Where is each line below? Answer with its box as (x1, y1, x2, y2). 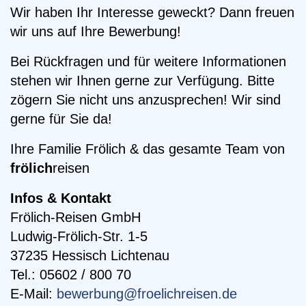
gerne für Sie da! (10, 111, 112, 126)
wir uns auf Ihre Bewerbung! (10, 24, 181, 39)
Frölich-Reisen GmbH (10, 210, 141, 225)
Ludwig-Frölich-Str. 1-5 (10, 229, 148, 244)
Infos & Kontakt (10, 191, 111, 206)
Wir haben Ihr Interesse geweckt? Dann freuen (10, 5, 294, 20)
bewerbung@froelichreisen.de (57, 286, 237, 301)
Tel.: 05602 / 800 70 (10, 267, 131, 282)
